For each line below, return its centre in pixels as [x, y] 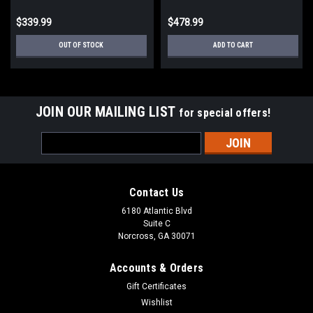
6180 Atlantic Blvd [156, 211]
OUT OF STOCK [81, 45]
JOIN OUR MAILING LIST [107, 111]
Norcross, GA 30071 [156, 236]
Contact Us [156, 192]
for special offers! [225, 112]
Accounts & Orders [156, 268]
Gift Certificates [156, 286]
